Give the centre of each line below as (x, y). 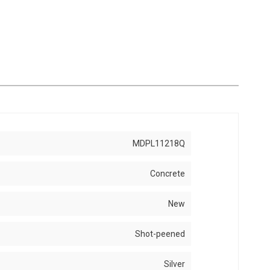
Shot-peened (160, 234)
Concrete (168, 174)
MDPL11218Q (159, 143)
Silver (175, 264)
